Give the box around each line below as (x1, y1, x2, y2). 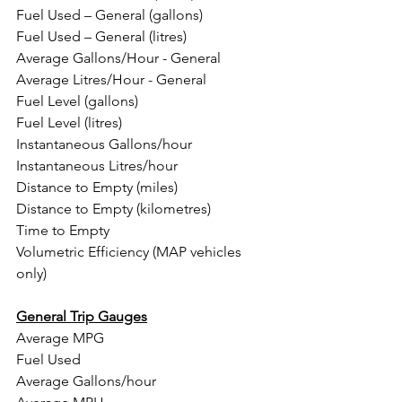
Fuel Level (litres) (16, 114, 122, 131)
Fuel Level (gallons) (16, 92, 138, 109)
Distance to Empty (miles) (16, 179, 178, 196)
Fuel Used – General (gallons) (16, 6, 203, 23)
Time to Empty (16, 222, 109, 239)
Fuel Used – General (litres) (16, 28, 187, 45)
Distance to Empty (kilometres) (16, 200, 211, 217)
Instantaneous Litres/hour (16, 157, 178, 174)
